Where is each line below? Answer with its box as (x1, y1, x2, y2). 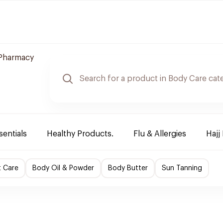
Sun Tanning (162, 165, 202, 172)
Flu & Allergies (133, 130, 186, 138)
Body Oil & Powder (32, 165, 94, 172)
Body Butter (108, 165, 148, 172)
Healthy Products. (47, 130, 113, 138)
